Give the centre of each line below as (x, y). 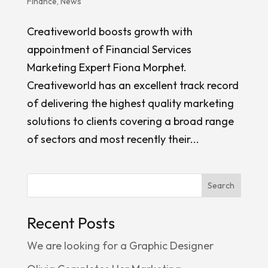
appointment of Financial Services (109, 49)
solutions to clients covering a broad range (130, 121)
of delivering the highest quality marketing (130, 103)
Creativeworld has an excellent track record (133, 85)
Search (221, 185)
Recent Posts (71, 223)
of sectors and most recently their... (113, 139)
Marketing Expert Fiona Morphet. (106, 67)
